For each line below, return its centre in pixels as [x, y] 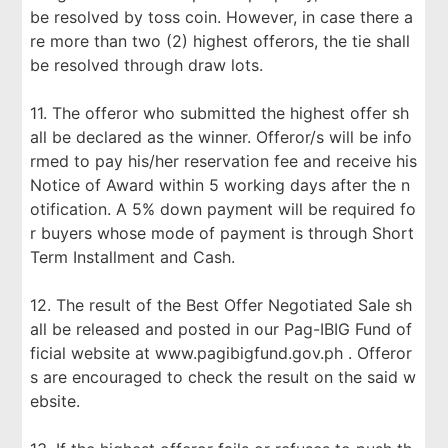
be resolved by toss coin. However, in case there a [222, 17]
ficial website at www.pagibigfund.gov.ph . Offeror [221, 353]
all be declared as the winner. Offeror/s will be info [221, 137]
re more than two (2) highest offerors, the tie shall [220, 41]
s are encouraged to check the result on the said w [223, 377]
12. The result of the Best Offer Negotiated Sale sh [221, 305]
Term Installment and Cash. [133, 257]
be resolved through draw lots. [147, 65]
